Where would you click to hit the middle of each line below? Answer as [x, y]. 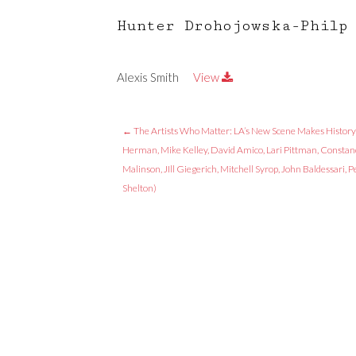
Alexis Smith [148, 77]
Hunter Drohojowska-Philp [232, 25]
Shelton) [140, 188]
